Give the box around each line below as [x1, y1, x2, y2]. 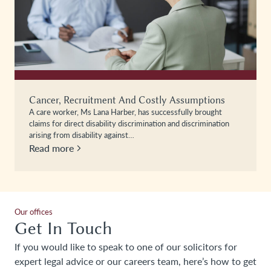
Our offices [15, 206, 53, 217]
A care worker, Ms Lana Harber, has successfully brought [29, 106, 222, 117]
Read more [29, 141, 74, 154]
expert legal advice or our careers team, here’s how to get [15, 254, 256, 267]
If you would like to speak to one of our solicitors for [15, 240, 237, 253]
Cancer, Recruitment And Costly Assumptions [29, 94, 225, 106]
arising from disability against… [29, 129, 134, 140]
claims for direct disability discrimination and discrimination [29, 117, 229, 129]
